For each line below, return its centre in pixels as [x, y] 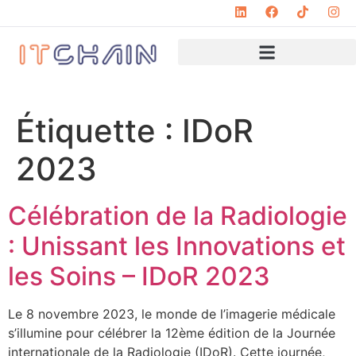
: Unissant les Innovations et [177, 246]
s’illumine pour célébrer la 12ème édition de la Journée [172, 333]
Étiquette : [99, 131]
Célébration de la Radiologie [178, 216]
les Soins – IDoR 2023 [139, 277]
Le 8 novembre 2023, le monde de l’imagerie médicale [172, 314]
